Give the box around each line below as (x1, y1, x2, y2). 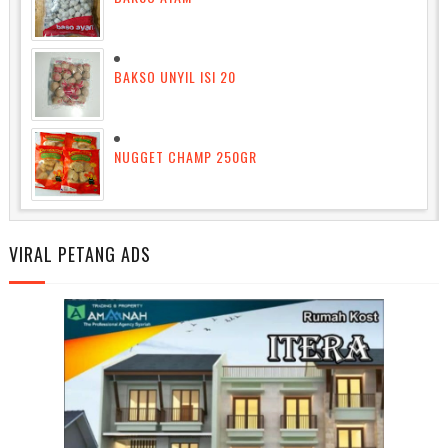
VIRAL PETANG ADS (8, 241, 151, 268)
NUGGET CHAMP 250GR (113, 145, 257, 167)
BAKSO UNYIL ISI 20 (113, 65, 236, 87)
